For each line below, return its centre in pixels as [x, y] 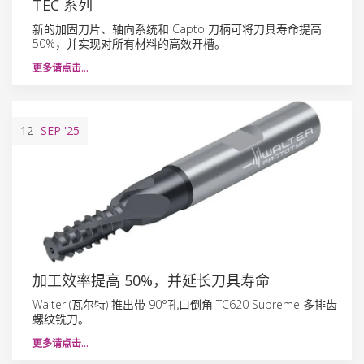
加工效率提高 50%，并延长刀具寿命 [151, 280]
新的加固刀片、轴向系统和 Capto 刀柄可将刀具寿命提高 [177, 28]
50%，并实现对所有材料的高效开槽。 [129, 43]
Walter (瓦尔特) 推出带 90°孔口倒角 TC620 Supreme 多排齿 [185, 304]
